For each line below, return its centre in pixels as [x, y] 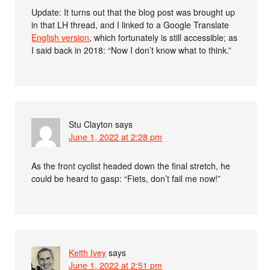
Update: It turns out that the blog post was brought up [133, 12]
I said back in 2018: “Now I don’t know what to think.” [132, 50]
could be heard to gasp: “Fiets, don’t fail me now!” [126, 178]
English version [61, 37]
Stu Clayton [91, 124]
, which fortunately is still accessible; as [164, 37]
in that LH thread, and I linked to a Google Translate [130, 24]
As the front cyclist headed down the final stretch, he [131, 165]
